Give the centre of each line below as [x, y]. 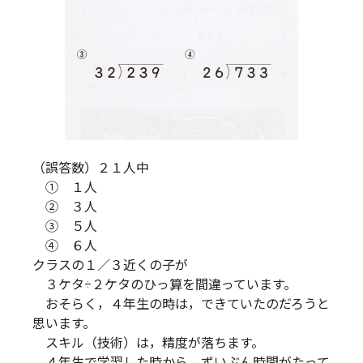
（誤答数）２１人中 [91, 169]
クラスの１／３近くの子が [110, 266]
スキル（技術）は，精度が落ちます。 [148, 344]
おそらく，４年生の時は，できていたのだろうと [181, 305]
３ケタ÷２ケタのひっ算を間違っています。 [164, 285]
